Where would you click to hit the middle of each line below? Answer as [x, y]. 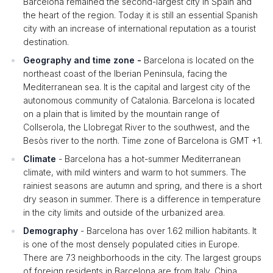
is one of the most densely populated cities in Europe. [131, 244]
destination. [46, 42]
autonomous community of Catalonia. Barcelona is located [139, 100]
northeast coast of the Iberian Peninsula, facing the [125, 73]
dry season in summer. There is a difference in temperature [142, 199]
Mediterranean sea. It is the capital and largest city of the [137, 87]
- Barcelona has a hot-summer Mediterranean [148, 159]
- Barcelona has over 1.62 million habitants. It [167, 231]
